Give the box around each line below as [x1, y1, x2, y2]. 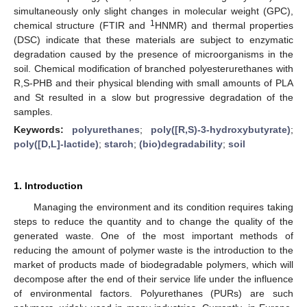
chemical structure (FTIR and [14, 19, 150, 31]
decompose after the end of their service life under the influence [14, 273, 293, 284]
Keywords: [14, 123, 72, 135]
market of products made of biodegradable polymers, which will [14, 258, 293, 270]
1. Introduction [14, 180, 83, 191]
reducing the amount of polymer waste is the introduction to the [14, 244, 293, 256]
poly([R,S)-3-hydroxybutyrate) [151, 123, 291, 135]
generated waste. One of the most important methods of [14, 230, 293, 241]
